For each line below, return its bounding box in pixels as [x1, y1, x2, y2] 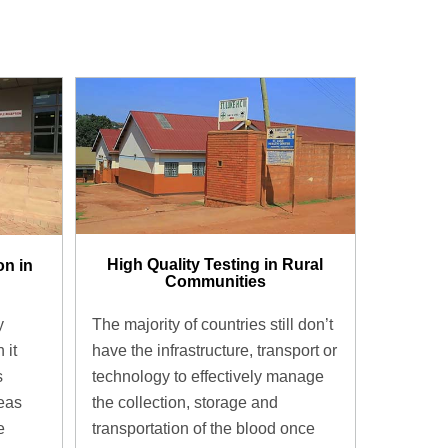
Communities [164, 273, 266, 291]
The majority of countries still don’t [91, 315, 333, 333]
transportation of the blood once [91, 419, 315, 437]
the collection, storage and [91, 393, 278, 411]
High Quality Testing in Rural [107, 256, 324, 274]
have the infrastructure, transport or [91, 341, 337, 359]
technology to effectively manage [91, 367, 324, 385]
